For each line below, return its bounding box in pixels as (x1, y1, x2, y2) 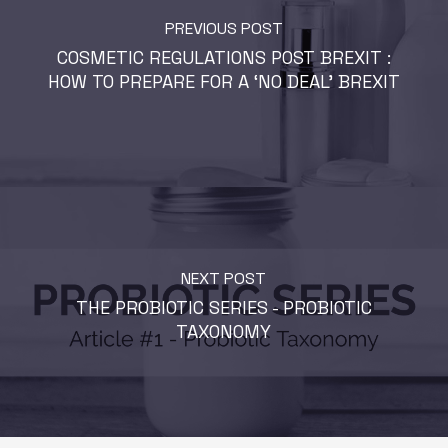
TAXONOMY (176, 320, 272, 344)
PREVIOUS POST (164, 18, 283, 40)
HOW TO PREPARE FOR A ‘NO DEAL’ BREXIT (47, 70, 400, 94)
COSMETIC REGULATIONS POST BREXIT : (56, 46, 391, 70)
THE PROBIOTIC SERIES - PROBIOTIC (75, 296, 372, 320)
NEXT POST (181, 268, 267, 290)
